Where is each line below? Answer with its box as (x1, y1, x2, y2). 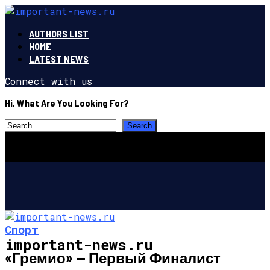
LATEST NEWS (29, 53, 89, 64)
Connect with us (5, 75, 92, 87)
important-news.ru (5, 234, 153, 254)
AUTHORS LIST (29, 28, 89, 39)
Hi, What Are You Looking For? (5, 97, 129, 108)
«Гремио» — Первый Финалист (5, 248, 221, 266)
